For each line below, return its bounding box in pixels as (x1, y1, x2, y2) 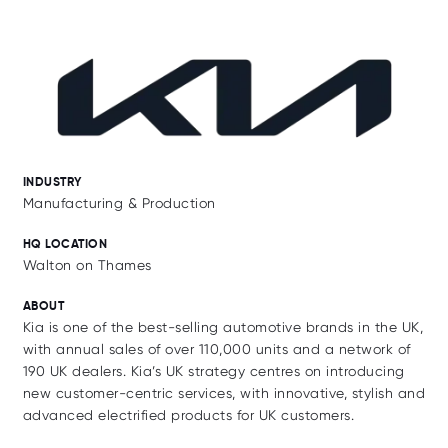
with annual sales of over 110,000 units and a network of (22, 340, 411, 357)
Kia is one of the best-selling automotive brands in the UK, (22, 318, 423, 335)
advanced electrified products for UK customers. (22, 406, 354, 423)
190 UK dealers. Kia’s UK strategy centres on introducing (22, 362, 405, 379)
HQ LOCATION (22, 235, 107, 251)
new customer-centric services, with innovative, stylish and (22, 384, 425, 401)
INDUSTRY (22, 173, 82, 189)
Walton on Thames (22, 256, 152, 273)
